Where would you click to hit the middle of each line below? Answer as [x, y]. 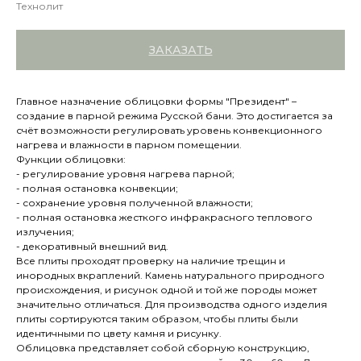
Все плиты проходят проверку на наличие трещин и [151, 261]
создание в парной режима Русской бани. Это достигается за [174, 116]
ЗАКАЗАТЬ [180, 50]
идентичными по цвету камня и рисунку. [119, 333]
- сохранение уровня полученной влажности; [135, 203]
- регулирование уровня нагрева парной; [125, 174]
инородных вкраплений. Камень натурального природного [170, 275]
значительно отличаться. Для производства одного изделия [172, 304]
